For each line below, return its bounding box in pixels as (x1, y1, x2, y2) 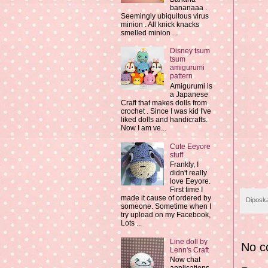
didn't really (169, 169, 207, 177)
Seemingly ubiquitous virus (121, 11, 209, 20)
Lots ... (121, 219, 142, 227)
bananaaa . (169, 3, 207, 12)
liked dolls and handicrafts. (121, 115, 208, 124)
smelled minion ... (121, 28, 178, 37)
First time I (169, 185, 203, 194)
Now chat (169, 255, 200, 264)
